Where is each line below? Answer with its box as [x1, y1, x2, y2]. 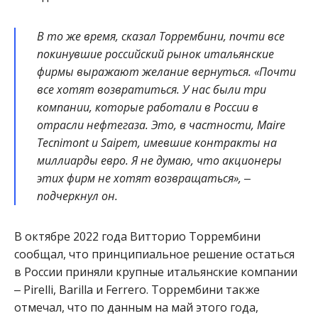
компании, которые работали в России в [37, 99, 258, 115]
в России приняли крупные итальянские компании [14, 264, 297, 280]
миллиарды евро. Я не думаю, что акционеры [37, 153, 282, 168]
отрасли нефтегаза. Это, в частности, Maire [37, 117, 285, 133]
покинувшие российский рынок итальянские [37, 46, 274, 62]
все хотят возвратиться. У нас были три [37, 82, 266, 97]
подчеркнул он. [37, 188, 118, 204]
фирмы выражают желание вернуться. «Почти [37, 64, 296, 79]
